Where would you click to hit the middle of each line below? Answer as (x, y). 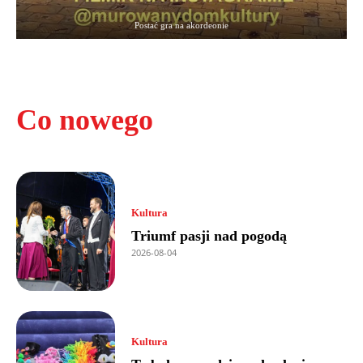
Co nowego (85, 120)
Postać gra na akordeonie (181, 25)
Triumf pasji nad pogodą (211, 235)
